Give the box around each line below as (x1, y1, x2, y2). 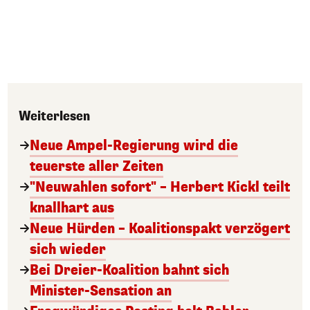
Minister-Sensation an (30, 282, 172, 301)
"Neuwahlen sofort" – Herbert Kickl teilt (30, 178, 290, 197)
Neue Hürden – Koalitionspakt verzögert (30, 219, 290, 239)
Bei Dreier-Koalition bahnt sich (30, 261, 229, 280)
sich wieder (30, 240, 106, 259)
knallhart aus (30, 199, 114, 218)
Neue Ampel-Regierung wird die (30, 136, 238, 156)
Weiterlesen (19, 108, 90, 125)
